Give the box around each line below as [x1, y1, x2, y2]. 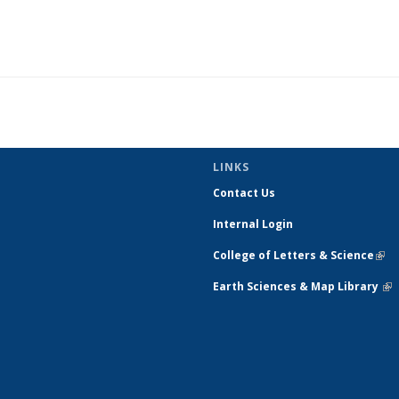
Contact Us [213, 185, 275, 200]
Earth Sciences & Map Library [213, 279, 381, 294]
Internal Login [213, 216, 293, 232]
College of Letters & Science [213, 248, 374, 263]
